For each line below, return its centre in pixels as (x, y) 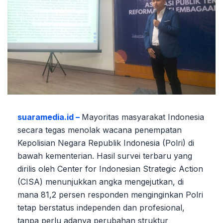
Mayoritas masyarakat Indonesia (143, 117)
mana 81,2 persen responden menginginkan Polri (110, 194)
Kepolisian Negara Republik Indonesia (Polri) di (106, 143)
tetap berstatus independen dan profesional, (101, 207)
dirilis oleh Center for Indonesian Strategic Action (110, 168)
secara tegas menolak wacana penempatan (100, 130)
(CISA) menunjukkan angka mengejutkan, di (101, 181)
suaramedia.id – (50, 117)
